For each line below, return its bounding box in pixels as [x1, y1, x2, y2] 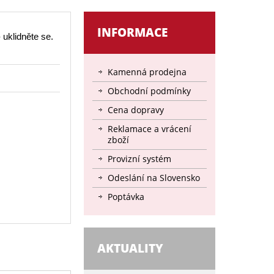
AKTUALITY [97, 240, 163, 256]
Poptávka [108, 191, 144, 202]
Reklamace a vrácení [108, 123, 191, 135]
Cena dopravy [108, 104, 164, 116]
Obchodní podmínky [108, 85, 191, 97]
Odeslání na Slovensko [108, 172, 200, 183]
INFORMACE [97, 24, 168, 40]
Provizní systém [108, 153, 171, 165]
